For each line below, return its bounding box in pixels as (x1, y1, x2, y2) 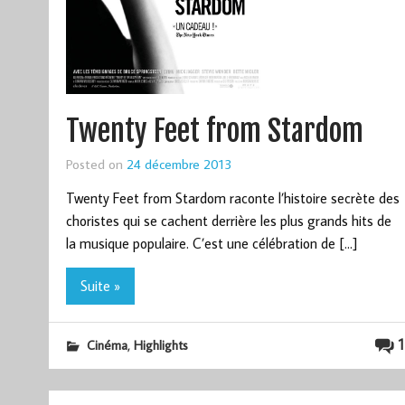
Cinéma (86, 336, 127, 354)
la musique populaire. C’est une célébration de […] (65, 234, 357, 253)
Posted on (65, 155, 127, 174)
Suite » (80, 277, 120, 296)
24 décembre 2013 (126, 155, 231, 174)
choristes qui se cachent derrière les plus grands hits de (65, 212, 391, 231)
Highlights (133, 336, 188, 354)
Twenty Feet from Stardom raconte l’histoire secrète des (65, 189, 400, 208)
